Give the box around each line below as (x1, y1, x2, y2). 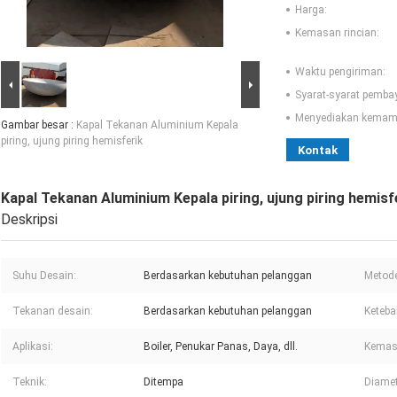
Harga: (295, 4, 327, 17)
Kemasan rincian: (295, 27, 379, 40)
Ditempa (144, 376, 183, 389)
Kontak (298, 144, 338, 158)
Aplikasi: (12, 340, 53, 354)
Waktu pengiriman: (295, 66, 385, 79)
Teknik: (12, 376, 47, 389)
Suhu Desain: (12, 269, 76, 283)
